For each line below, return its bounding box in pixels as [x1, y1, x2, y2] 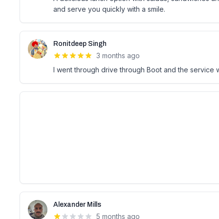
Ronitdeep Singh [53, 40, 107, 47]
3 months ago [96, 51, 140, 60]
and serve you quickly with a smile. [53, 5, 165, 13]
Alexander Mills [53, 201, 101, 208]
